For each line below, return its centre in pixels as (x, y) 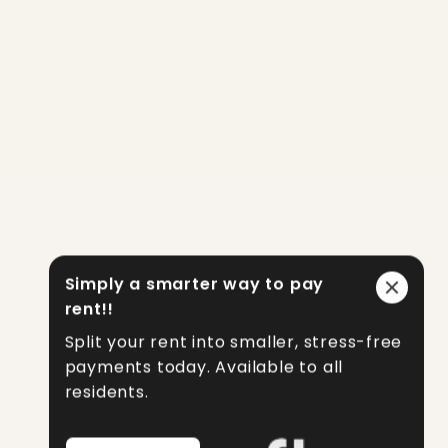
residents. (106, 392)
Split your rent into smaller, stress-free (233, 342)
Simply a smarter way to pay (194, 284)
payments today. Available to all (204, 367)
